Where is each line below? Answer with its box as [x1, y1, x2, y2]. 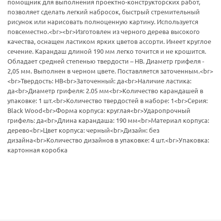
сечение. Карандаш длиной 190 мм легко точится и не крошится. [7, 48, 206, 55]
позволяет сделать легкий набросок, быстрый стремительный [7, 8, 200, 15]
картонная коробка [7, 147, 68, 153]
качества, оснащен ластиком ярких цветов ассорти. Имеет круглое [7, 38, 211, 45]
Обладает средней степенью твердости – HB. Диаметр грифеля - [7, 58, 204, 65]
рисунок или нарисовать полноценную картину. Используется [7, 18, 198, 25]
